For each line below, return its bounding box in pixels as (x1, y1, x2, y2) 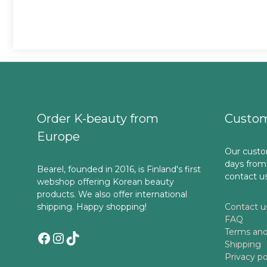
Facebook (36, 228, 105, 246)
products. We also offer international (37, 188, 187, 200)
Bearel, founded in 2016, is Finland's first (37, 163, 201, 175)
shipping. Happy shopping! (37, 201, 147, 212)
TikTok (65, 228, 113, 246)
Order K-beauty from (37, 111, 159, 126)
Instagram (51, 228, 123, 246)
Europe (37, 129, 80, 144)
